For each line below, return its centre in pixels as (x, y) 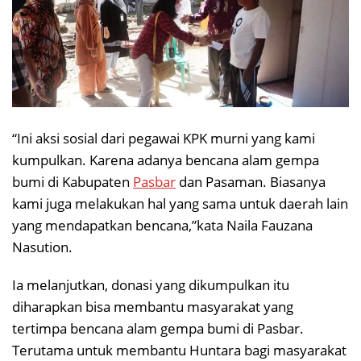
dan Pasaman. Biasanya (251, 182)
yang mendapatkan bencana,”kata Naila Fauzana (162, 226)
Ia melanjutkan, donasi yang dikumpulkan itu (151, 285)
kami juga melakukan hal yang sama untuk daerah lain (180, 204)
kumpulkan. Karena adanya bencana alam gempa (166, 160)
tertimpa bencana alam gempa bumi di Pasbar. (158, 329)
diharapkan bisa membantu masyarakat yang (153, 307)
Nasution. (42, 247)
